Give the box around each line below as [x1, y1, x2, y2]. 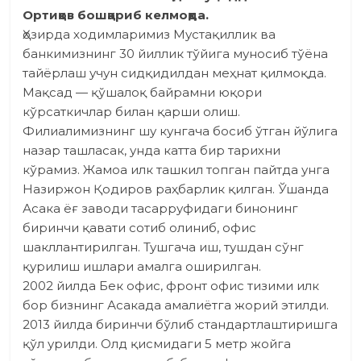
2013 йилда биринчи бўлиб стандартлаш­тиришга [23, 317, 338, 333]
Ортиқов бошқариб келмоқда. [23, 7, 210, 23]
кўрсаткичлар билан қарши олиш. [23, 104, 241, 120]
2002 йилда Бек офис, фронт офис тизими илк [23, 278, 320, 294]
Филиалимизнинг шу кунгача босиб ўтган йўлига [23, 123, 338, 139]
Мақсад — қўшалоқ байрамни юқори [23, 85, 263, 101]
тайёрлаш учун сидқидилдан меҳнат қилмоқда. [23, 65, 327, 81]
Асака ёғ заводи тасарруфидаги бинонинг [23, 201, 299, 217]
